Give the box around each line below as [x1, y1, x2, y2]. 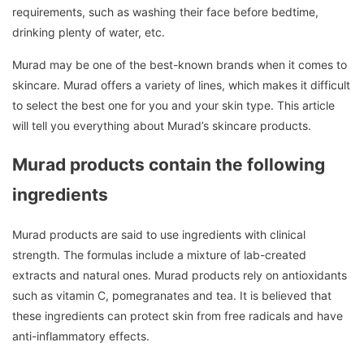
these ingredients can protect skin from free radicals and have [12, 308, 343, 323]
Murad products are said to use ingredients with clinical [12, 227, 305, 241]
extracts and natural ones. [12, 267, 151, 282]
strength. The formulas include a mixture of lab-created [12, 247, 306, 262]
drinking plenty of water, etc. [12, 24, 165, 39]
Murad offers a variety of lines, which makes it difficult [63, 77, 350, 92]
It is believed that [240, 288, 331, 302]
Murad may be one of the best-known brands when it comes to [12, 57, 347, 71]
